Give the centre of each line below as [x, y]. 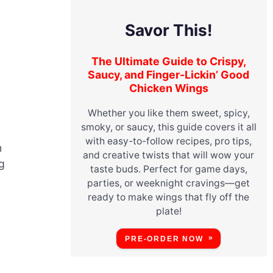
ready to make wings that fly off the [169, 197]
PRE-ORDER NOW [164, 239]
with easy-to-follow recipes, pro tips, [169, 141]
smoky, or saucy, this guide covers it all [168, 127]
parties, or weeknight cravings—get [169, 183]
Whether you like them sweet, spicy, [168, 113]
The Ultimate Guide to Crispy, [168, 62]
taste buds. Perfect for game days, [168, 169]
